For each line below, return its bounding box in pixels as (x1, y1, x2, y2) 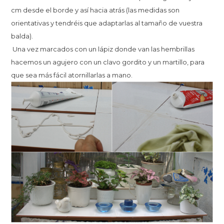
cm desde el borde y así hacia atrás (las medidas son (11, 6, 180, 14)
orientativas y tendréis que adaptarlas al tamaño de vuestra (11, 19, 203, 27)
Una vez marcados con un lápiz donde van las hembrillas (11, 45, 195, 53)
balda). (11, 32, 35, 40)
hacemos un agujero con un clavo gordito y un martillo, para (11, 58, 205, 66)
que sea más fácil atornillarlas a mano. (11, 71, 134, 79)
